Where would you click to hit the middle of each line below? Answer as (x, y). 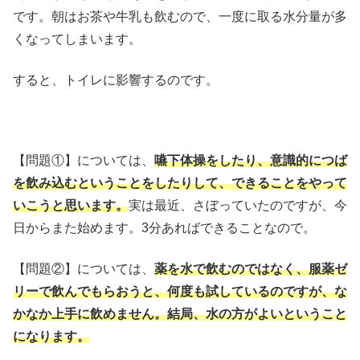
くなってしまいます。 (77, 39)
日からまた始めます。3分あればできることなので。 (164, 228)
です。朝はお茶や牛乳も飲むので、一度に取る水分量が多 (180, 17)
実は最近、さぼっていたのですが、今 (238, 206)
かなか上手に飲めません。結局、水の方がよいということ (180, 313)
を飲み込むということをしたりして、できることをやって (180, 183)
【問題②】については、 (84, 268)
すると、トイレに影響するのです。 (116, 80)
